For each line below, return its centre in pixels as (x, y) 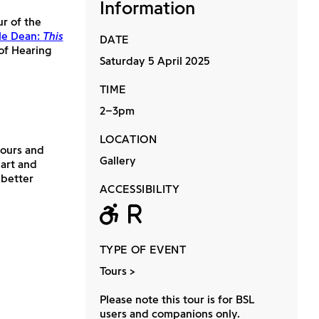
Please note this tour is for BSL (177, 299)
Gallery (117, 161)
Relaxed (192, 213)
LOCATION (128, 139)
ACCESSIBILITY (140, 189)
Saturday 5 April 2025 (155, 61)
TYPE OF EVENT (143, 250)
